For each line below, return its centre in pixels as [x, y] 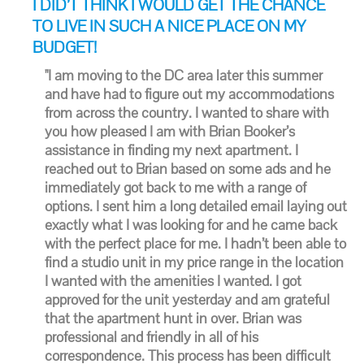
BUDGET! [65, 47]
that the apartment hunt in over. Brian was [173, 318]
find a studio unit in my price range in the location [194, 262]
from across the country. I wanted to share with [187, 113]
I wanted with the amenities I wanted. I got [173, 281]
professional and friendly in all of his [152, 337]
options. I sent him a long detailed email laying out [196, 206]
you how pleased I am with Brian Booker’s [170, 131]
